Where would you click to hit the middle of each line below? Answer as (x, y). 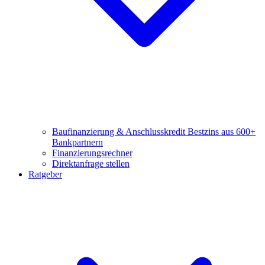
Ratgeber (45, 174)
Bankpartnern (77, 142)
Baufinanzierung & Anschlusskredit (120, 132)
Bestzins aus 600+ (222, 132)
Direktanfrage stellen (91, 164)
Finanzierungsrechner (92, 153)
